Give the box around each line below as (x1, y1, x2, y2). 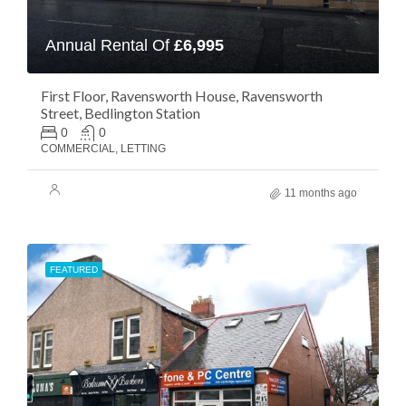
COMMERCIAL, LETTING (41, 142, 166, 155)
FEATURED (50, 265, 98, 275)
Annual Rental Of (45, 36, 174, 54)
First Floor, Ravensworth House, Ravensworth (41, 87, 323, 104)
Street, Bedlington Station (41, 104, 200, 121)
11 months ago (285, 187, 357, 199)
